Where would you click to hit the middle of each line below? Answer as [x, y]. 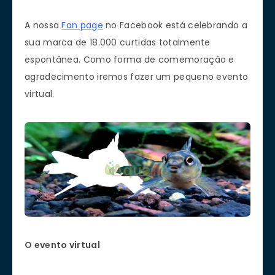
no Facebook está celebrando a [175, 25]
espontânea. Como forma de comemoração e [130, 59]
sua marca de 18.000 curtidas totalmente [118, 42]
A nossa [43, 25]
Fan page [82, 25]
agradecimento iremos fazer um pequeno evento [137, 76]
